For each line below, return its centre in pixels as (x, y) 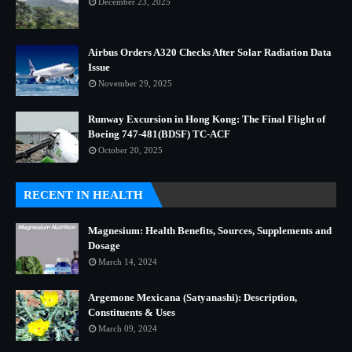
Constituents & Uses (132, 312)
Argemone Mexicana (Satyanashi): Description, (192, 297)
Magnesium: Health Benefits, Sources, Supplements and (210, 231)
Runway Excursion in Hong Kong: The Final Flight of (207, 119)
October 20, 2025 (130, 150)
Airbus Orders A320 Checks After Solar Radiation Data (210, 52)
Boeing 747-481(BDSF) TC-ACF (159, 134)
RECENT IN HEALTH (83, 195)
